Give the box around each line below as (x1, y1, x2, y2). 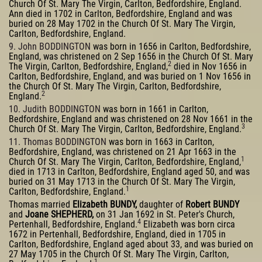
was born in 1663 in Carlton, (106, 136, 214, 147)
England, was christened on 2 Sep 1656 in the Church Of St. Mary (9, 51, 253, 63)
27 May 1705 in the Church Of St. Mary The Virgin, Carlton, (9, 248, 229, 260)
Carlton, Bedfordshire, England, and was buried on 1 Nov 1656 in (9, 71, 251, 82)
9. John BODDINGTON (9, 41, 91, 53)
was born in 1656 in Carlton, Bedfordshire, (91, 41, 251, 53)
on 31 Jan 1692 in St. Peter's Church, (94, 208, 235, 220)
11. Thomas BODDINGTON (9, 136, 106, 147)
